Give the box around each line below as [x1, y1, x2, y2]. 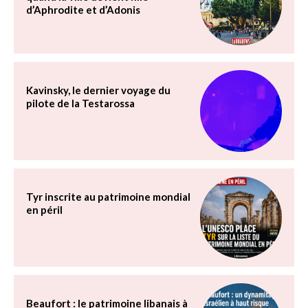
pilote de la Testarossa [26, 97, 135, 110]
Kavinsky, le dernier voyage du [26, 84, 170, 97]
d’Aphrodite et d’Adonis [26, 3, 140, 16]
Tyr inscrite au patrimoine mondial [26, 190, 190, 203]
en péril [26, 203, 63, 217]
